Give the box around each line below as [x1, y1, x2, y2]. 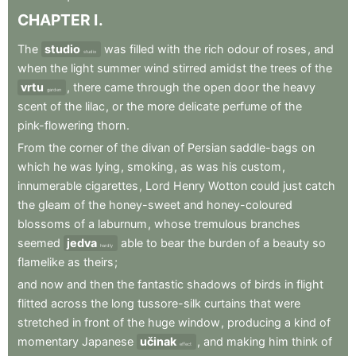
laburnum [98, 216, 147, 230]
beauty [273, 235, 309, 250]
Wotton [208, 178, 247, 192]
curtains [204, 296, 246, 310]
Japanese [82, 334, 133, 348]
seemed [17, 235, 60, 250]
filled [130, 41, 154, 56]
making [226, 334, 265, 348]
